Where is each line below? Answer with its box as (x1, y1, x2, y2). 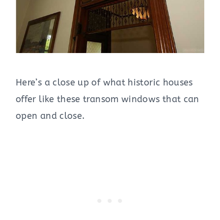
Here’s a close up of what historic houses (16, 77, 193, 88)
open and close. (16, 110, 85, 121)
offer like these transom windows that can (16, 93, 199, 105)
